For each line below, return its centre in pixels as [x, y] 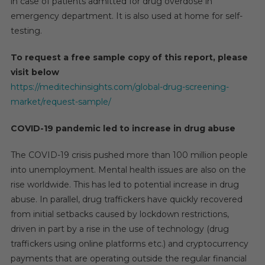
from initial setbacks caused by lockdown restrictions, [119, 214]
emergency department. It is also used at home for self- [126, 16]
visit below [35, 72]
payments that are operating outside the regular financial [128, 258]
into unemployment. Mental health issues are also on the [128, 170]
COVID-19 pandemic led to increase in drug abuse [123, 128]
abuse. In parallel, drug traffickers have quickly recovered [126, 199]
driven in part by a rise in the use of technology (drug [119, 229]
